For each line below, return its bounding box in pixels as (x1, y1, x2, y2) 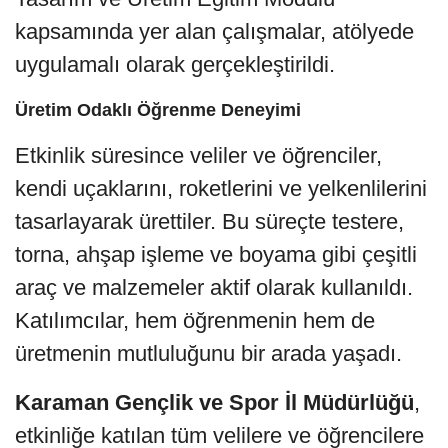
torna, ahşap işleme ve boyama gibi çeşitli (15, 241, 417, 267)
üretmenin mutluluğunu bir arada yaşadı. (15, 340, 402, 366)
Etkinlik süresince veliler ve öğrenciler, (15, 142, 382, 168)
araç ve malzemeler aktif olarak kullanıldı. (15, 274, 413, 300)
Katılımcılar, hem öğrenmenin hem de (15, 307, 375, 333)
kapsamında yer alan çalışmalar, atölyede (15, 18, 414, 44)
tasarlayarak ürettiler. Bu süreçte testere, (15, 208, 404, 234)
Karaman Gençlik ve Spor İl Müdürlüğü (15, 389, 414, 415)
